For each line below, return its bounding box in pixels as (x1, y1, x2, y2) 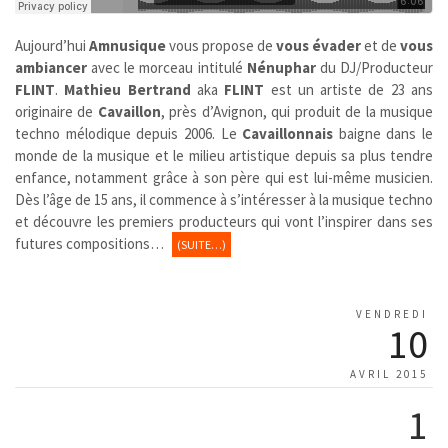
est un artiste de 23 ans (264, 79, 434, 99)
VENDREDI (356, 306, 428, 321)
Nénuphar (246, 57, 316, 77)
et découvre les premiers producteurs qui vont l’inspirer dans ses (15, 211, 433, 231)
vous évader (276, 35, 361, 55)
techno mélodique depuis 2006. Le (15, 123, 237, 143)
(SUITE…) (177, 236, 226, 252)
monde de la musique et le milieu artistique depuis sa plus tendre (15, 145, 433, 165)
